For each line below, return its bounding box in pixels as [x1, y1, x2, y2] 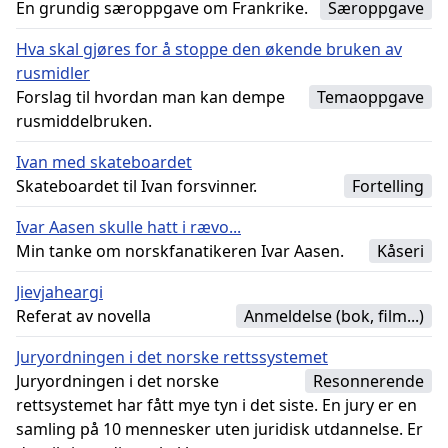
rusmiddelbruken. [16, 110, 152, 132]
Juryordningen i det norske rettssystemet [16, 346, 328, 368]
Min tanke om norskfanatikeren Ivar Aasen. [16, 240, 344, 262]
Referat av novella [16, 305, 151, 327]
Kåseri [377, 240, 424, 262]
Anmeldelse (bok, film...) [244, 305, 424, 327]
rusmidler [16, 62, 90, 84]
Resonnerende [313, 370, 424, 392]
